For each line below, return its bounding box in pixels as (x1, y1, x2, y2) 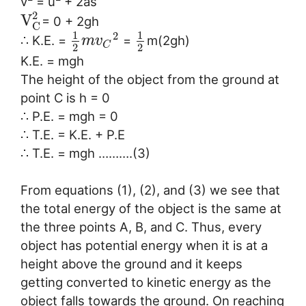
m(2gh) (146, 33, 190, 48)
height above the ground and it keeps (20, 256, 242, 272)
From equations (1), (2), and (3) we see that (20, 182, 280, 198)
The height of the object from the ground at (20, 71, 279, 87)
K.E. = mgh (20, 53, 84, 68)
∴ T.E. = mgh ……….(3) (20, 145, 150, 161)
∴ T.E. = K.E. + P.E (20, 126, 125, 142)
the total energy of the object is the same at (20, 201, 281, 217)
